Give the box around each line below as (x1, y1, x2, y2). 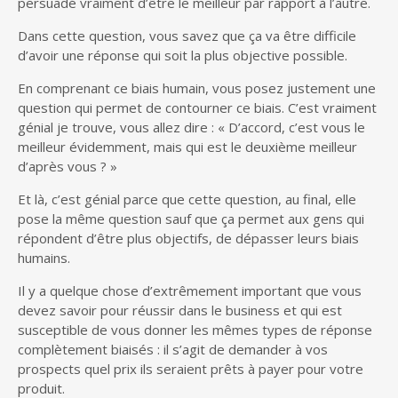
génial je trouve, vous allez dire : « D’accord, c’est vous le (18, 117, 365, 136)
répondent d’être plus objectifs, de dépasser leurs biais (18, 228, 359, 247)
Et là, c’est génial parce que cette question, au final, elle (18, 189, 356, 208)
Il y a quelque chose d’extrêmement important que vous (18, 281, 362, 299)
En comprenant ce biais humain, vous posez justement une (18, 78, 376, 97)
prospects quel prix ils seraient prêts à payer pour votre (18, 359, 363, 378)
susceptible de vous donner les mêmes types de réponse (18, 320, 372, 338)
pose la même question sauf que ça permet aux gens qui (18, 209, 364, 227)
